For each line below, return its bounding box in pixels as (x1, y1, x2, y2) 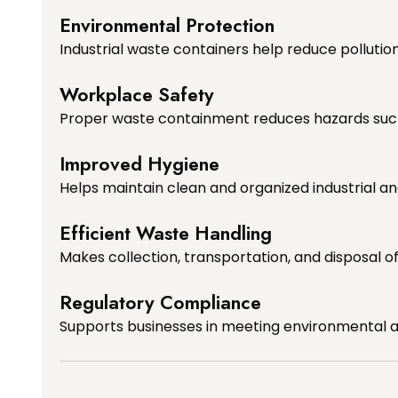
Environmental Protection (60, 11, 275, 39)
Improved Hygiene (60, 149, 219, 178)
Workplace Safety (60, 80, 214, 108)
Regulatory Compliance (60, 288, 261, 316)
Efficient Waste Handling (60, 219, 272, 247)
